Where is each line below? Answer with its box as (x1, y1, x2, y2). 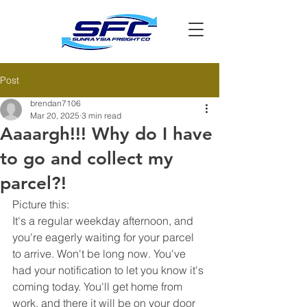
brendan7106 (30, 98, 81, 108)
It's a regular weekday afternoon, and (12, 214, 196, 228)
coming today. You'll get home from (12, 280, 185, 293)
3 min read (82, 110, 121, 121)
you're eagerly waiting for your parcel (12, 230, 197, 244)
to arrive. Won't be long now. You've (12, 247, 188, 260)
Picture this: (12, 197, 69, 211)
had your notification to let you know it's (12, 263, 206, 277)
